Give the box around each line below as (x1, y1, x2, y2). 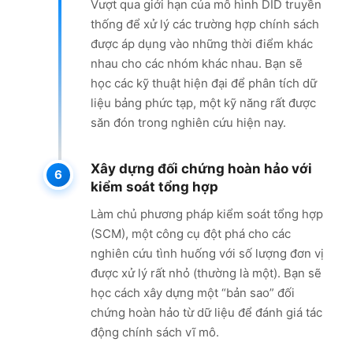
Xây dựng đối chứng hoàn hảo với (91, 160, 312, 176)
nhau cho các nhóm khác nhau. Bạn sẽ (91, 55, 303, 71)
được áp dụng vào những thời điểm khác (91, 35, 313, 51)
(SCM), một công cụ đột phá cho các (91, 225, 291, 241)
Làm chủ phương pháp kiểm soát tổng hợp (91, 206, 323, 221)
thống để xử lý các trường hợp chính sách (91, 16, 319, 32)
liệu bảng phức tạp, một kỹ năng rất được (91, 95, 316, 110)
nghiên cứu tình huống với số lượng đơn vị (91, 245, 324, 261)
